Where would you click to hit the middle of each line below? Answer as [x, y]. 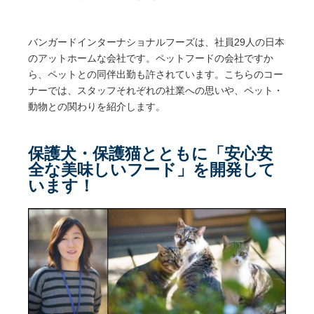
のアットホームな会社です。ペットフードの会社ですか [151, 58]
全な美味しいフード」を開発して [152, 169]
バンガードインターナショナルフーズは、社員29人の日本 [156, 42]
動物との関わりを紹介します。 [97, 107]
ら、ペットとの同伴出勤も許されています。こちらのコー [156, 74]
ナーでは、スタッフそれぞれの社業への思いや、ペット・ [156, 90]
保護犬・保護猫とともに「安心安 [150, 153]
